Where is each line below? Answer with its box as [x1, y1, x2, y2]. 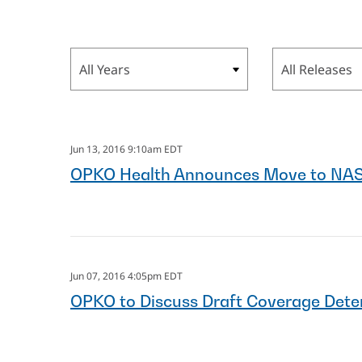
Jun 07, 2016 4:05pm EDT [70, 269, 183, 283]
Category [271, 44, 322, 58]
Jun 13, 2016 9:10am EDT [70, 142, 183, 156]
